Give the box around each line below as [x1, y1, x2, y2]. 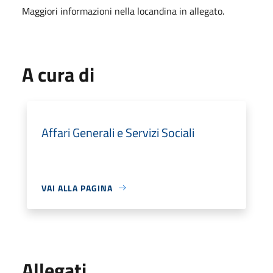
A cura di [22, 59, 94, 89]
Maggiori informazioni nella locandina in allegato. [22, 3, 224, 18]
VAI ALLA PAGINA [41, 181, 113, 194]
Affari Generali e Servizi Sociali [41, 122, 194, 142]
